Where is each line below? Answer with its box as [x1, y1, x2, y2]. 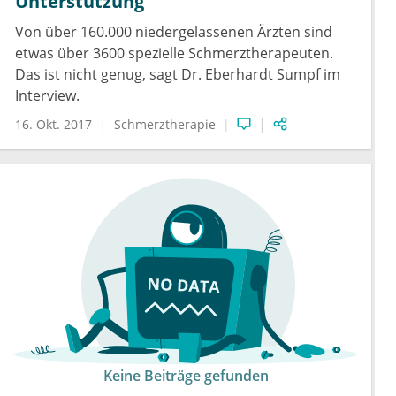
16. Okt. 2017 [15, 115, 92, 133]
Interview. [15, 85, 80, 105]
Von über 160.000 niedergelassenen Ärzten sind [15, 21, 332, 42]
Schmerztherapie [114, 115, 216, 133]
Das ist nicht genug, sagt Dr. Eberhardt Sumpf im [15, 64, 340, 84]
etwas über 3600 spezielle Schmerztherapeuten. [15, 42, 333, 63]
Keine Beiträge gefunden [103, 365, 269, 385]
